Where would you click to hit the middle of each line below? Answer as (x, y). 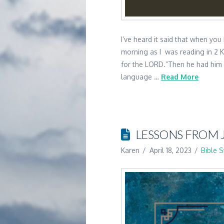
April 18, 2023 (170, 150)
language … (141, 77)
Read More (180, 77)
